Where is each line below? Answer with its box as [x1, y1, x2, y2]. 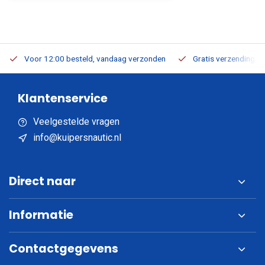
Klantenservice [18, 91, 108, 106]
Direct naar [9, 173, 76, 189]
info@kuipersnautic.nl [33, 132, 121, 143]
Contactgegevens [9, 241, 118, 257]
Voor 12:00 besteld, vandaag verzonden [24, 54, 166, 63]
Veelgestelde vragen [33, 116, 119, 127]
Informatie [9, 207, 73, 223]
